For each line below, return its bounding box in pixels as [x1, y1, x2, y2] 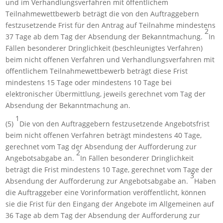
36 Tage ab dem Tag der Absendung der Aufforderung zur [5, 211, 201, 221]
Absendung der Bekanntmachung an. [5, 101, 131, 111]
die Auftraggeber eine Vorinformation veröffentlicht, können [5, 188, 207, 198]
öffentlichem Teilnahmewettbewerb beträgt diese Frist [5, 66, 188, 76]
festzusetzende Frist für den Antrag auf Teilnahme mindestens [5, 20, 216, 30]
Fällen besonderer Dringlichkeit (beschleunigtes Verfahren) [5, 43, 203, 53]
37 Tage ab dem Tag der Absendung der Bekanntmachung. [5, 32, 205, 42]
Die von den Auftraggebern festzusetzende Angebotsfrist [19, 119, 210, 129]
